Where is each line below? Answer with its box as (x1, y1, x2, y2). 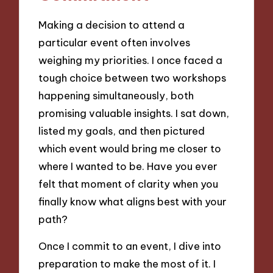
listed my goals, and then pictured (38, 124, 205, 137)
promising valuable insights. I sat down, (38, 106, 230, 119)
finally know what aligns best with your (38, 194, 227, 208)
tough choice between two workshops (38, 71, 227, 84)
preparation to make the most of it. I (38, 257, 216, 271)
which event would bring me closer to (38, 141, 222, 155)
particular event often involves (38, 35, 191, 49)
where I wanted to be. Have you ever (38, 159, 218, 172)
